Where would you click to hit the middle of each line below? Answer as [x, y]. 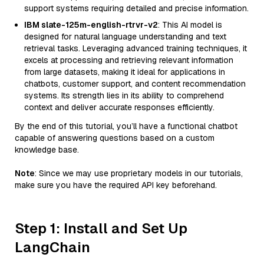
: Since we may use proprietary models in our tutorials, [139, 173]
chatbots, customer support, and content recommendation [135, 84]
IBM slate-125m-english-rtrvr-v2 [91, 25]
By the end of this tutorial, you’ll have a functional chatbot [126, 126]
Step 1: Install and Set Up [101, 228]
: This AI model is [190, 25]
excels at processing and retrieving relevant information [129, 60]
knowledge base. [47, 150]
